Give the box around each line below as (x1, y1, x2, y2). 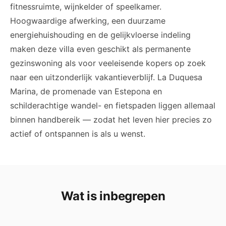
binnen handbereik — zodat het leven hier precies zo (10, 115, 212, 125)
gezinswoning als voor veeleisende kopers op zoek (10, 58, 206, 68)
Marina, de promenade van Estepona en (10, 86, 162, 96)
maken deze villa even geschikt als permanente (10, 44, 191, 54)
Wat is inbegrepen (61, 189, 165, 203)
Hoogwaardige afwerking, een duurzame (10, 16, 165, 26)
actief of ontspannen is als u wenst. (10, 129, 145, 139)
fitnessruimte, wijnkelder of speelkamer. (10, 2, 161, 12)
